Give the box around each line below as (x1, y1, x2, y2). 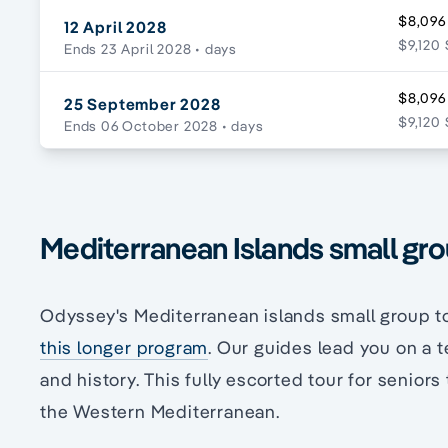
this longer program (40, 336, 209, 360)
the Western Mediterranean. (40, 400, 280, 424)
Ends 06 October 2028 (64, 117, 219, 136)
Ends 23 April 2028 (64, 40, 192, 59)
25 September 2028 (64, 94, 221, 115)
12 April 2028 (64, 17, 167, 38)
